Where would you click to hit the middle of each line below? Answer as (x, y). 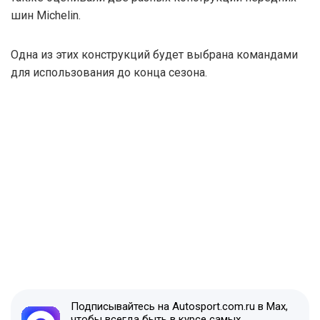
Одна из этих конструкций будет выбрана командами (154, 54)
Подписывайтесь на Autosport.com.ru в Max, (179, 306)
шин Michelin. (46, 15)
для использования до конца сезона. (109, 72)
